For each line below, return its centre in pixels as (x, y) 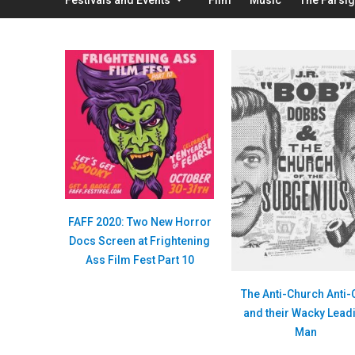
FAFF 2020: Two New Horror (139, 221)
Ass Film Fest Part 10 (139, 260)
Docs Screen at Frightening (140, 240)
